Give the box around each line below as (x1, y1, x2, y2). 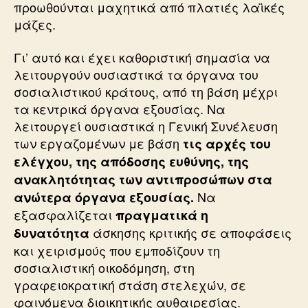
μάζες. (14, 15, 56, 33)
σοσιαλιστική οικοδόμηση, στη (14, 258, 195, 276)
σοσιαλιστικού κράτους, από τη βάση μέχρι (14, 82, 278, 100)
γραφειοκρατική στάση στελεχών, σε (14, 275, 246, 294)
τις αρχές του (183, 134, 271, 153)
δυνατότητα (14, 223, 89, 242)
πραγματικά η (115, 206, 208, 224)
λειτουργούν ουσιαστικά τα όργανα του (14, 65, 258, 83)
